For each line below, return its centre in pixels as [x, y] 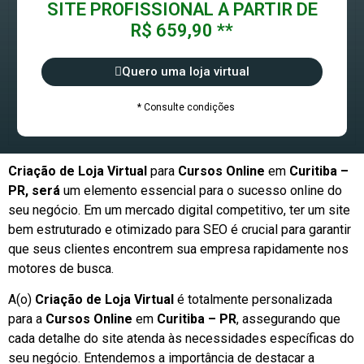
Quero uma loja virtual [186, 71]
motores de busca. [61, 268]
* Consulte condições [186, 107]
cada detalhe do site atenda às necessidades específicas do [181, 339]
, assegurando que [288, 319]
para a [27, 319]
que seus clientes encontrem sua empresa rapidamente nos [178, 249]
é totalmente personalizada [253, 300]
